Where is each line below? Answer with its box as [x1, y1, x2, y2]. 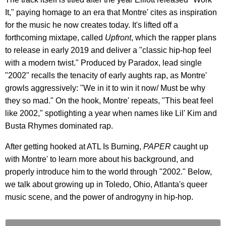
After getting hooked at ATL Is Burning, [5, 142, 143, 151]
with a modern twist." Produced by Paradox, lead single [5, 59, 202, 68]
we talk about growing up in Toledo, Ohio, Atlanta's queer [5, 180, 207, 189]
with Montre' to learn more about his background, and [5, 155, 194, 164]
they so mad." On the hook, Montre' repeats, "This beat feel [5, 96, 213, 105]
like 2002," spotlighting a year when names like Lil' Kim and [5, 109, 217, 118]
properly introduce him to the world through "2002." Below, [5, 167, 212, 177]
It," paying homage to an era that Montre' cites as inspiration [5, 8, 217, 17]
